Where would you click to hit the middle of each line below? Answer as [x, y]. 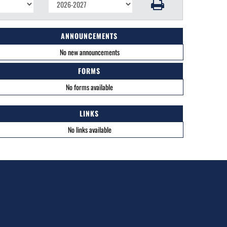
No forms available [89, 87]
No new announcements [89, 52]
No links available [89, 129]
